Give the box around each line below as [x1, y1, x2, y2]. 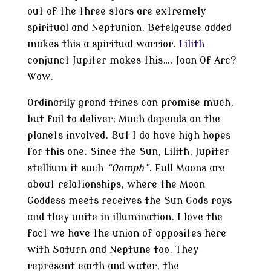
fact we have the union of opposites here [27, 228, 226, 239]
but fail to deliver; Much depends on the [27, 114, 220, 125]
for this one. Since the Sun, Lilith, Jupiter [27, 146, 229, 157]
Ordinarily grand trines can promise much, [27, 97, 233, 108]
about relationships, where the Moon [27, 179, 205, 190]
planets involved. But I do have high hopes [27, 130, 230, 141]
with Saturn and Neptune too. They [27, 244, 198, 255]
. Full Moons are [148, 163, 225, 174]
